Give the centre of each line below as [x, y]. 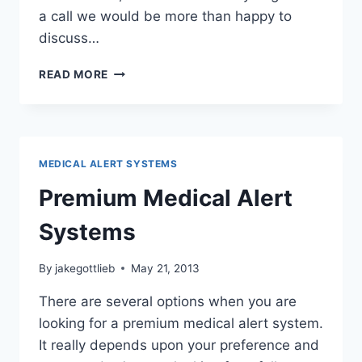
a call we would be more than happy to [165, 17]
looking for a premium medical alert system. [181, 323]
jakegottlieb [85, 268]
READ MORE [74, 75]
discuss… [69, 38]
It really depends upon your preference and [179, 345]
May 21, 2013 [166, 268]
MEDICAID [137, 122]
